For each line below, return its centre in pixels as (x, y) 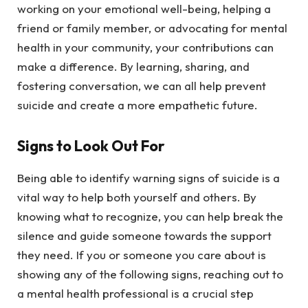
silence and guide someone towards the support (144, 235)
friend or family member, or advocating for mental (152, 27)
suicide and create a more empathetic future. (137, 104)
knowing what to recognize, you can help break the (150, 216)
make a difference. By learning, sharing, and (133, 66)
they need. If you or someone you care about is (142, 254)
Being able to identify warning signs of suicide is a (148, 177)
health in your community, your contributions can (145, 47)
